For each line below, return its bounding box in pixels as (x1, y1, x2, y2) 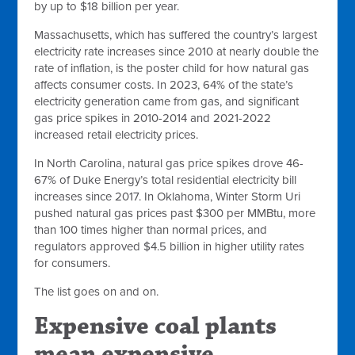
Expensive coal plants (34, 311, 277, 342)
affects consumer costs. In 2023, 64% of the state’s (34, 78, 294, 92)
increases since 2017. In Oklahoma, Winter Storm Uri (34, 189, 301, 204)
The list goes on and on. (34, 284, 159, 299)
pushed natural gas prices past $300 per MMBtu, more (34, 206, 316, 220)
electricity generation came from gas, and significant (34, 94, 300, 109)
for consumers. (34, 256, 111, 270)
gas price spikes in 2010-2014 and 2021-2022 (34, 111, 272, 125)
